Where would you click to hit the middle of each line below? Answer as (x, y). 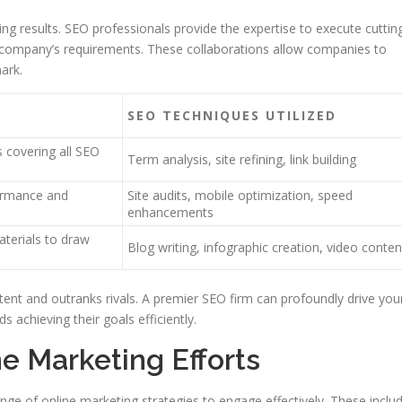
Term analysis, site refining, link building (242, 159)
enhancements (170, 212)
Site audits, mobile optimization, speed (240, 195)
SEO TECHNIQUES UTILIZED (232, 115)
